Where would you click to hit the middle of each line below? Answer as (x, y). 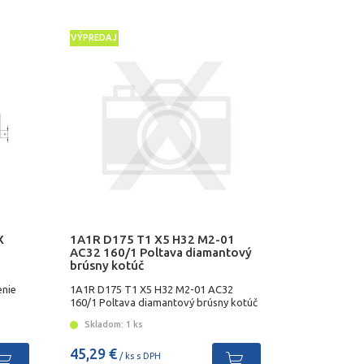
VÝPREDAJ (94, 38)
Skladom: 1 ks (112, 325)
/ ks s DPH (139, 356)
